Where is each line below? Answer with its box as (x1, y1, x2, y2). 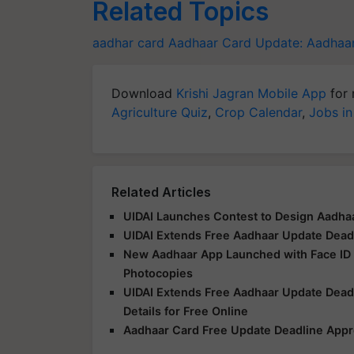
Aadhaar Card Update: (168, 35, 303, 51)
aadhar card (92, 35, 164, 51)
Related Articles (111, 184, 211, 200)
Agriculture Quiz (111, 104, 208, 120)
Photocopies (123, 266, 193, 280)
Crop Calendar (215, 104, 302, 120)
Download (111, 85, 176, 101)
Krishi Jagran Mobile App (176, 85, 326, 101)
